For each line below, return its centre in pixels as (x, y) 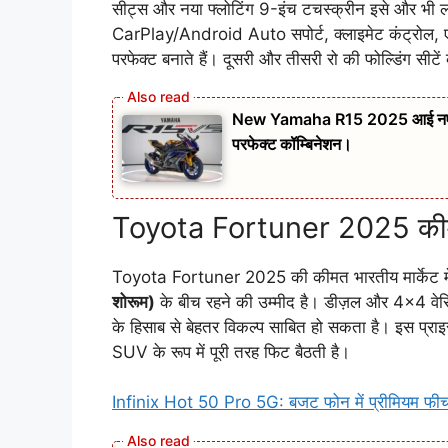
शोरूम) (133, 301)
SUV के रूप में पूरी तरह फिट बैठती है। (231, 351)
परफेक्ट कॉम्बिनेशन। (292, 144)
